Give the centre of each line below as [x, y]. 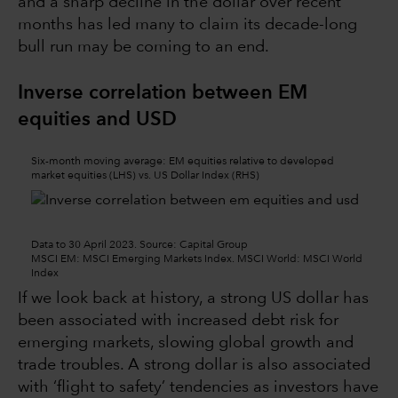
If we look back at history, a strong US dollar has [193, 299]
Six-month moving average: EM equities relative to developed [183, 162]
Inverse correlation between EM [163, 94]
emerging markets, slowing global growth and [186, 343]
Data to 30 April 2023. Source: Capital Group [139, 246]
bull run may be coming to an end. [146, 48]
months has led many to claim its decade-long [187, 25]
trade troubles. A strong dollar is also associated [194, 366]
